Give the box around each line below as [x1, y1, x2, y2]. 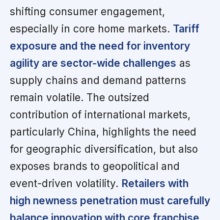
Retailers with [121, 177, 189, 190]
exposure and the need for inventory [10, 39, 190, 52]
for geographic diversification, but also [10, 142, 198, 155]
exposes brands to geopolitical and [10, 160, 180, 172]
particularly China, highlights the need [10, 125, 196, 138]
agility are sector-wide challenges [10, 56, 176, 69]
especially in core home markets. [10, 22, 173, 35]
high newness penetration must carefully [10, 194, 210, 207]
